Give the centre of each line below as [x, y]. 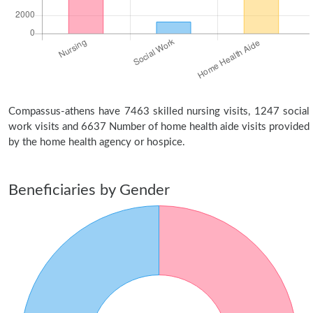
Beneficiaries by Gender [89, 190]
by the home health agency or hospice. [97, 142]
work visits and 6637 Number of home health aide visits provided [159, 127]
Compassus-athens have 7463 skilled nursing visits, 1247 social [159, 111]
